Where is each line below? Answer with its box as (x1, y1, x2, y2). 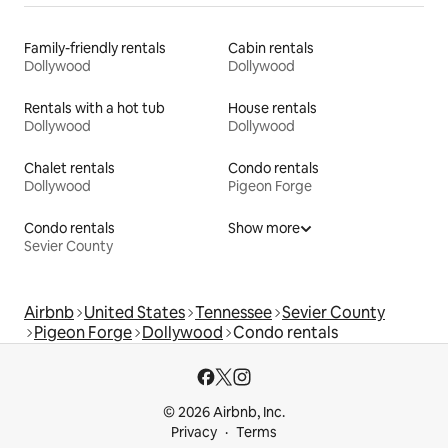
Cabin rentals (228, 38, 314, 57)
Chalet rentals (24, 158, 115, 177)
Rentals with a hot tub (24, 98, 165, 117)
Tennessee (195, 301, 272, 323)
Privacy (171, 422, 217, 441)
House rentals (228, 98, 317, 117)
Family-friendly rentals (24, 38, 166, 57)
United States (84, 301, 185, 323)
